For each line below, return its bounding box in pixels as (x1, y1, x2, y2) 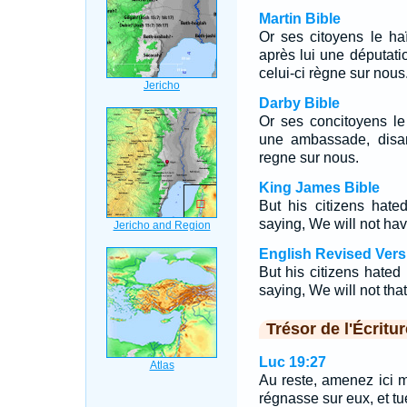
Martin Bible (258, 11, 341, 26)
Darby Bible (258, 95, 340, 111)
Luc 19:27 (258, 354, 326, 370)
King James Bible (258, 180, 380, 195)
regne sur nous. (258, 150, 359, 165)
